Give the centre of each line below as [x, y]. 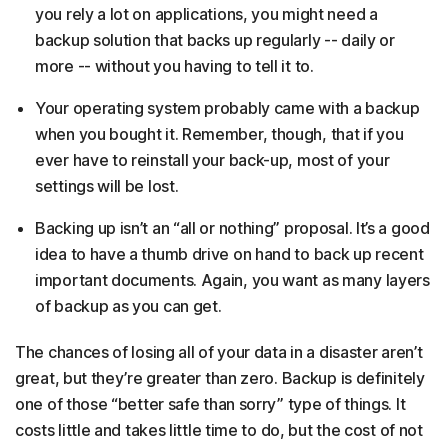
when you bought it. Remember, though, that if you [219, 134]
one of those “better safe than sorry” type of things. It [210, 404]
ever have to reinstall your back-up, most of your [212, 160]
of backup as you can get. [128, 306]
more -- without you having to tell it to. [174, 66]
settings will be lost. [107, 186]
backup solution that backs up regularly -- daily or [215, 40]
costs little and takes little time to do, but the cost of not [219, 430]
